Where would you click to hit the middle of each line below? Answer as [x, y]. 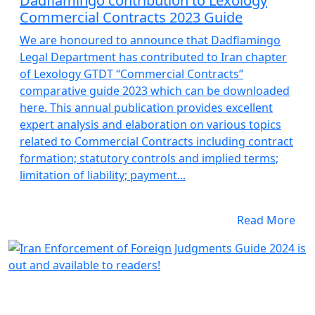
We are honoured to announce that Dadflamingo [150, 40]
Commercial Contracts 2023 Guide [131, 17]
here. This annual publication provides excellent [146, 108]
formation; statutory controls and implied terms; [149, 158]
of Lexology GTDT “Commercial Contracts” [131, 74]
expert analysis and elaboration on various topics [150, 124]
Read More [266, 220]
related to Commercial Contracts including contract [156, 141]
